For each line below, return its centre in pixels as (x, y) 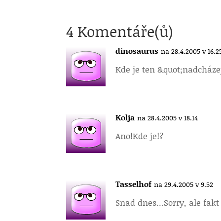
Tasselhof (134, 184)
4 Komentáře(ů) (120, 31)
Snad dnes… (140, 202)
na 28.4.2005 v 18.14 (168, 118)
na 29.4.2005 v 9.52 (184, 184)
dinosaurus (137, 51)
